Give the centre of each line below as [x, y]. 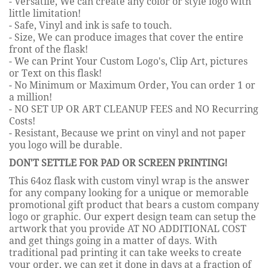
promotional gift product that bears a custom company [134, 205]
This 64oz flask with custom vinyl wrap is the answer [129, 181]
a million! [31, 97]
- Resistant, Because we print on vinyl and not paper [127, 133]
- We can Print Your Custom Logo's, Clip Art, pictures [128, 61]
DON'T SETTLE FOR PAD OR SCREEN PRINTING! [118, 163]
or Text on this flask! [55, 73]
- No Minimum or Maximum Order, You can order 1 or [132, 85]
